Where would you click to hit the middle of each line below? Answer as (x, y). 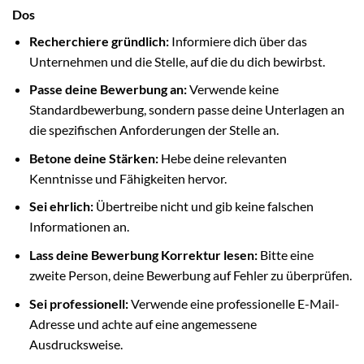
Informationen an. (79, 227)
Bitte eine (285, 254)
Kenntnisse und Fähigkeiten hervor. (128, 178)
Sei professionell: (78, 303)
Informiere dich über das (238, 41)
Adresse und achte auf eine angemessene (143, 323)
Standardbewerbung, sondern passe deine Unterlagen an (186, 110)
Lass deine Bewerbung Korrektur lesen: (143, 254)
